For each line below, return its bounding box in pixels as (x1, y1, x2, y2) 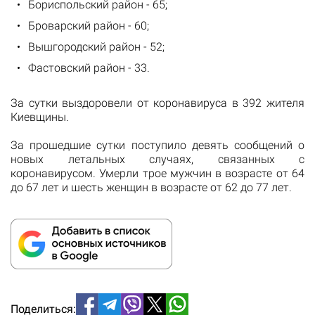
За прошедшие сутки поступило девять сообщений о (11, 138, 304, 152)
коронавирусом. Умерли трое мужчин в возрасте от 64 (11, 166, 304, 180)
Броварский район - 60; (28, 18, 149, 32)
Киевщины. (11, 110, 69, 124)
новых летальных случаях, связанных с (11, 152, 304, 166)
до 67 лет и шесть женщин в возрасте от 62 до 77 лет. (11, 180, 292, 194)
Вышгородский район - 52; (28, 39, 165, 53)
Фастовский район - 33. (28, 60, 150, 75)
